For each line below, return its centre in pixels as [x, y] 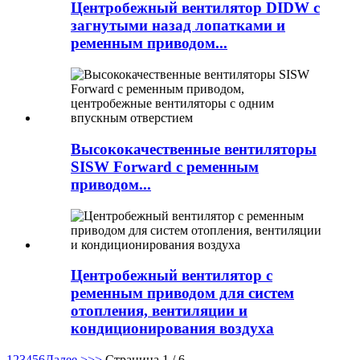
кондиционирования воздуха [172, 329]
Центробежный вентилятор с [172, 276]
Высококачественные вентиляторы [194, 149]
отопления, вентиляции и [159, 311]
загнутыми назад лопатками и [178, 26]
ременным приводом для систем [182, 293]
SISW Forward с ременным [165, 166]
